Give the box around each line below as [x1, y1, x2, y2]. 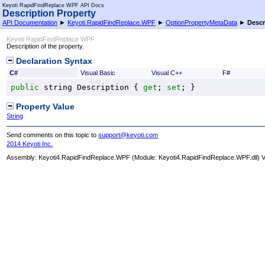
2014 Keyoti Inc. [7, 140, 53, 147]
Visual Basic [80, 69, 115, 76]
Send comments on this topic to [7, 131, 99, 139]
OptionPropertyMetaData [166, 19, 237, 26]
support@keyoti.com [98, 131, 159, 139]
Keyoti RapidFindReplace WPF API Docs [2, 2, 104, 8]
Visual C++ [151, 69, 182, 76]
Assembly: [7, 153, 39, 161]
